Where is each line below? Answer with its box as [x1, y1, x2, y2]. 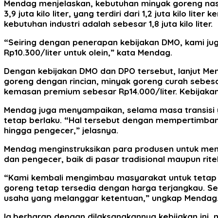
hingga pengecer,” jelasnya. [4, 125, 118, 135]
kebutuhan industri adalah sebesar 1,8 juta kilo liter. [4, 18, 213, 29]
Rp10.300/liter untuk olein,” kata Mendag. [4, 47, 172, 57]
